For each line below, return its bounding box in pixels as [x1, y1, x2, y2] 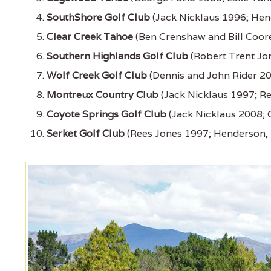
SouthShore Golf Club [47, 11, 150, 24]
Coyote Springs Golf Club [47, 108, 166, 120]
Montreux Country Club [47, 88, 158, 101]
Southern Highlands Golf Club [47, 50, 188, 62]
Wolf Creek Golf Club [47, 69, 147, 82]
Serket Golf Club [47, 127, 125, 140]
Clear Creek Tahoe [47, 30, 133, 43]
